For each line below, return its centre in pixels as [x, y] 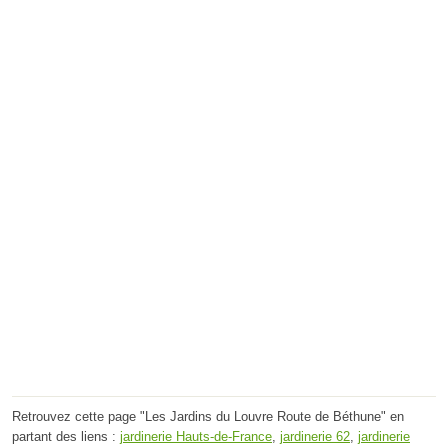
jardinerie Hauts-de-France [196, 436]
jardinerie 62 [315, 436]
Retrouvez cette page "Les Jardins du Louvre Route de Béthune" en [208, 416]
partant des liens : [66, 436]
